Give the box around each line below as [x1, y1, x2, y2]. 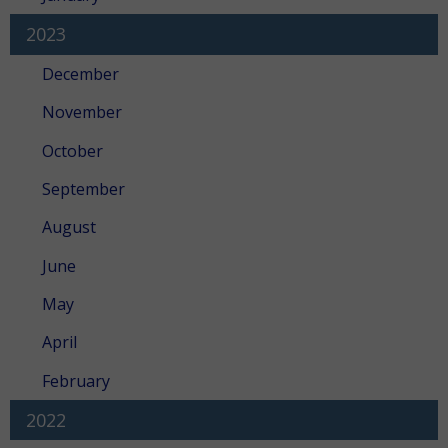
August [42, 216, 96, 239]
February [42, 369, 110, 392]
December [42, 62, 119, 85]
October [42, 139, 103, 162]
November [42, 101, 122, 124]
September [42, 177, 125, 200]
